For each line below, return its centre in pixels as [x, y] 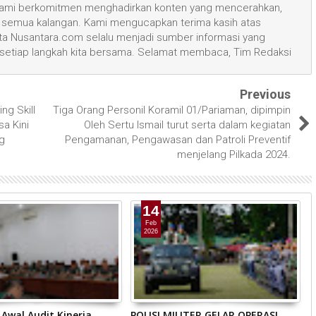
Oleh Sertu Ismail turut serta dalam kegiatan [187, 124]
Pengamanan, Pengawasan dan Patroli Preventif [178, 139]
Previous [265, 94]
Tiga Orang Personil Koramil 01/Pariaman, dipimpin [172, 110]
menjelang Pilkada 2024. [234, 154]
